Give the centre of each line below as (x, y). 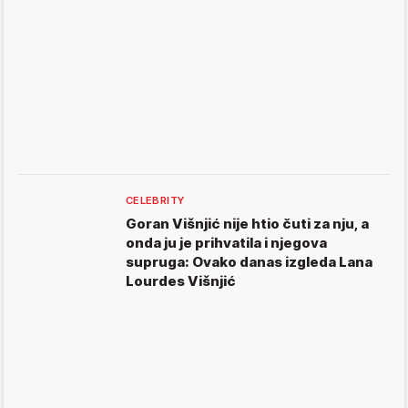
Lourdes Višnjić (181, 281)
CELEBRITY (155, 201)
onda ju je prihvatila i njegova (226, 243)
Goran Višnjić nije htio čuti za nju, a (247, 224)
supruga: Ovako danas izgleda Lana (249, 262)
